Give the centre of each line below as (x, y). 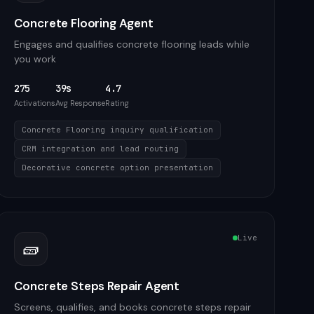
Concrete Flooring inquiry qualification (117, 130)
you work (35, 59)
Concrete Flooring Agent (83, 23)
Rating (117, 103)
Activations (34, 103)
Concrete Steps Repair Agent (97, 286)
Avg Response (80, 103)
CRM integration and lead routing (100, 149)
